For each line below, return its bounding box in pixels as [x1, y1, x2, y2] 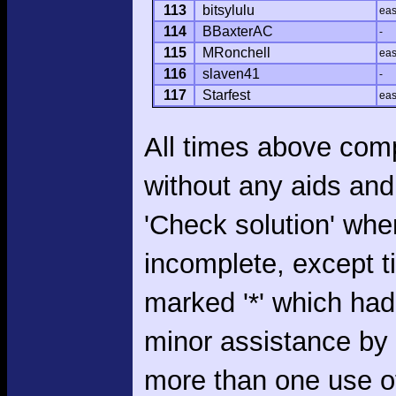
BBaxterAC [202, 24, 273, 40]
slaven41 [202, 66, 260, 82]
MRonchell [202, 45, 270, 61]
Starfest [202, 88, 250, 103]
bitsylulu [202, 3, 255, 19]
